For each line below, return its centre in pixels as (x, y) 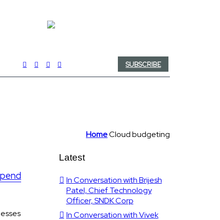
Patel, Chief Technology (109, 190)
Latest (72, 157)
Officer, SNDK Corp (100, 201)
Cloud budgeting (139, 134)
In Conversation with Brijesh (114, 180)
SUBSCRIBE (143, 64)
